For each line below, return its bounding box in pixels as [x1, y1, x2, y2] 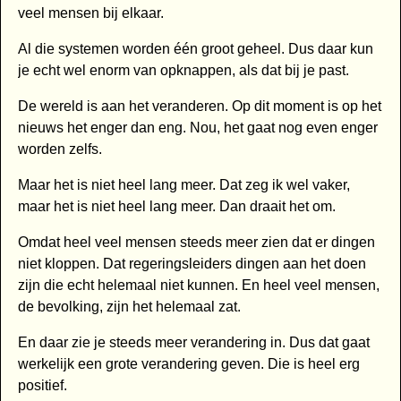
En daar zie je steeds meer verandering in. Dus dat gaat [17, 335, 370, 351]
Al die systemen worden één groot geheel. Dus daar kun [17, 41, 373, 57]
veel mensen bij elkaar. [17, 5, 164, 21]
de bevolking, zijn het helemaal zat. [17, 299, 241, 315]
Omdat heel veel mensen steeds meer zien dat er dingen [17, 235, 375, 251]
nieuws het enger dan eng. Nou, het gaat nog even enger [17, 120, 378, 136]
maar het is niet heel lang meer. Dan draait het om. [17, 199, 336, 215]
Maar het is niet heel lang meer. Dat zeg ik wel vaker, [17, 177, 350, 193]
